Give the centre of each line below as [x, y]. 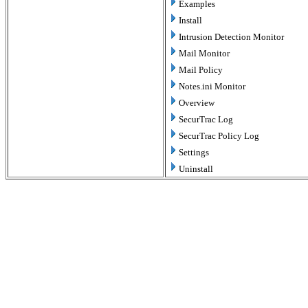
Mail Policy [201, 70]
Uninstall [196, 169]
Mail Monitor [204, 53]
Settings [194, 152]
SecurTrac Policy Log [219, 136]
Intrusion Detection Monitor [231, 37]
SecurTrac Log [206, 119]
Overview [197, 103]
